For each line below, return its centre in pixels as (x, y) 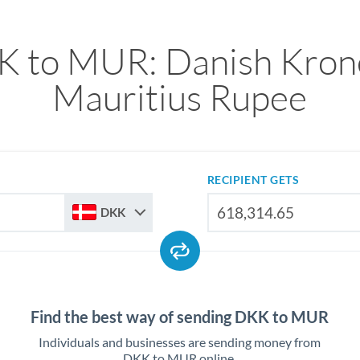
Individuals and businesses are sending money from (180, 342)
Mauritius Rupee (180, 97)
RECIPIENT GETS (253, 180)
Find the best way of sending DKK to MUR (180, 317)
